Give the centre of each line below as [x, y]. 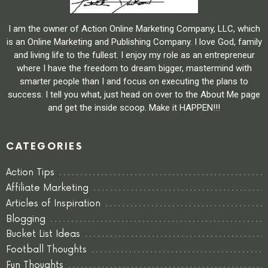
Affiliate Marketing [47, 188]
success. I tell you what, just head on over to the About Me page [134, 94]
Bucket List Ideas [43, 234]
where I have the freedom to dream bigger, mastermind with [134, 68]
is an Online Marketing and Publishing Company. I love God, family [134, 42]
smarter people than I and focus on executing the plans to [134, 81]
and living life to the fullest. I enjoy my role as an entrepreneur [134, 55]
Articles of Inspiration [53, 203]
